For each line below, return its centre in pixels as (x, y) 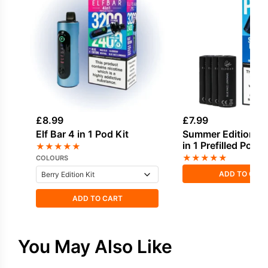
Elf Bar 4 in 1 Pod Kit (82, 134)
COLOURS (52, 158)
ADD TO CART (97, 198)
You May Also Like (95, 246)
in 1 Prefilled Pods (223, 145)
